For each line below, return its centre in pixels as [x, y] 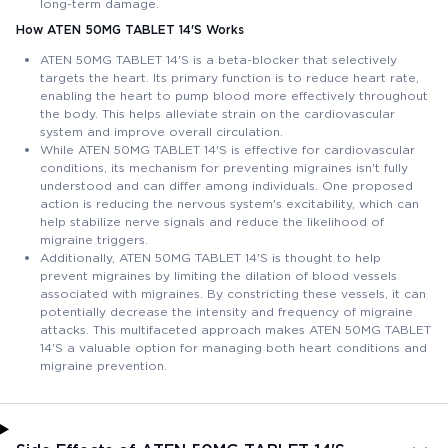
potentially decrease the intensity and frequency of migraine [226, 311]
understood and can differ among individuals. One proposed [226, 185]
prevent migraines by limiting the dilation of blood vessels [218, 275]
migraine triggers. [94, 239]
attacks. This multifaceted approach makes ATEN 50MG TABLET [235, 329]
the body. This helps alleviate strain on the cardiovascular [217, 113]
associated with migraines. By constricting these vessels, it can [233, 293]
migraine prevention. [103, 365]
